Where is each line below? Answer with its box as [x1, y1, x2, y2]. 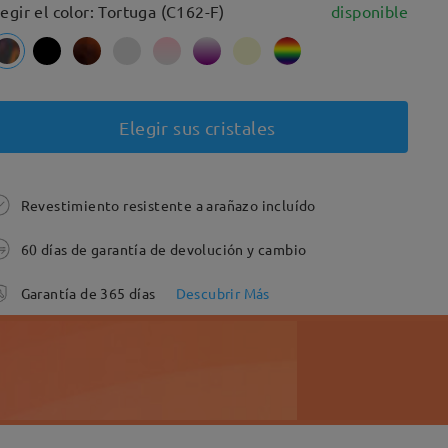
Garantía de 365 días [20, 284, 156, 302]
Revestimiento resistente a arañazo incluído [20, 196, 316, 214]
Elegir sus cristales [119, 116, 276, 138]
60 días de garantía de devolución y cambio [20, 240, 307, 258]
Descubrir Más [175, 284, 270, 302]
